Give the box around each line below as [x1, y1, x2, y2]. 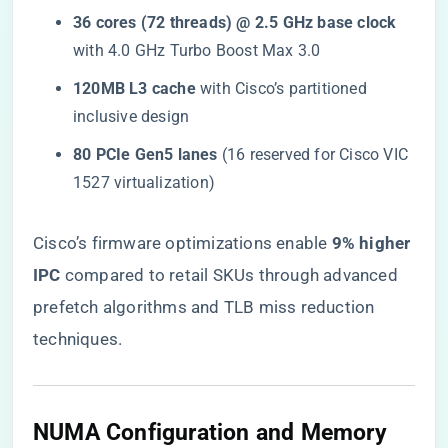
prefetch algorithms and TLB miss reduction [33, 297, 375, 317]
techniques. [33, 329, 123, 349]
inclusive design [73, 107, 190, 126]
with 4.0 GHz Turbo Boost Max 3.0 [73, 41, 321, 60]
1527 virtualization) [73, 173, 215, 192]
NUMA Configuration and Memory [33, 418, 387, 446]
